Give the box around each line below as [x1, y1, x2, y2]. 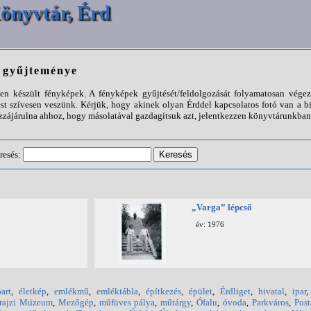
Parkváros [252, 297, 289, 308]
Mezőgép [58, 297, 94, 308]
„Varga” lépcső [192, 202, 252, 212]
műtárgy [160, 297, 192, 308]
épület [189, 286, 212, 296]
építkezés [146, 286, 181, 296]
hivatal [258, 286, 285, 296]
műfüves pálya [99, 297, 155, 308]
